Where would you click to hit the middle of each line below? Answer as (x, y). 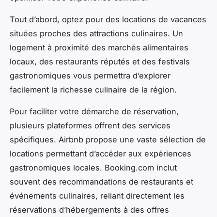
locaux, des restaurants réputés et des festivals (100, 61)
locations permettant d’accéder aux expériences (101, 153)
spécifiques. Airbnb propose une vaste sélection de (108, 139)
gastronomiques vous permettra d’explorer (90, 75)
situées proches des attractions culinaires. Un (96, 33)
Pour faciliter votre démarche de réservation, (94, 111)
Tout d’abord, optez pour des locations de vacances (108, 19)
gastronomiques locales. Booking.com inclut (93, 167)
